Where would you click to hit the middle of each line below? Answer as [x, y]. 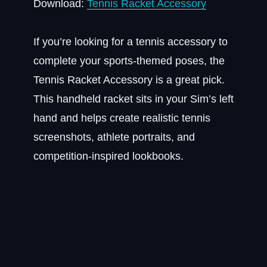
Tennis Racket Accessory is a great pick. [129, 80]
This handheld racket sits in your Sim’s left [133, 99]
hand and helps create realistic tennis [122, 118]
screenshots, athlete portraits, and [114, 137]
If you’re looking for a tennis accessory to [131, 42]
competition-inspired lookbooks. [108, 156]
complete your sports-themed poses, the [129, 61]
